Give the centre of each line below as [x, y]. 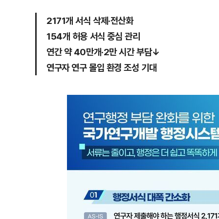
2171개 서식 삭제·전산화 [90, 20]
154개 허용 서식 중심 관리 [93, 36]
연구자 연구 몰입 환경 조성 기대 [102, 67]
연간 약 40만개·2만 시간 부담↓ [103, 52]
